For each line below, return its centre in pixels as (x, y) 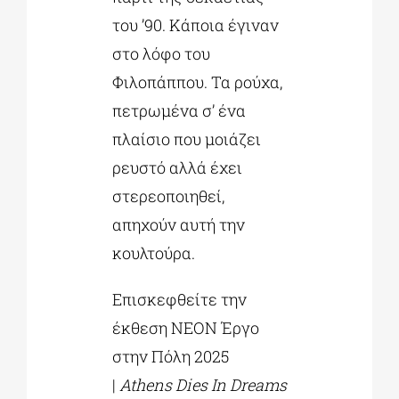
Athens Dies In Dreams (203, 385)
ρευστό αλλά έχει (177, 168)
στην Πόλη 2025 (170, 357)
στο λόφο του (161, 54)
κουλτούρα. (153, 253)
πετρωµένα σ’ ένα (179, 111)
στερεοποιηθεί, (168, 196)
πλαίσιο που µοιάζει (186, 139)
